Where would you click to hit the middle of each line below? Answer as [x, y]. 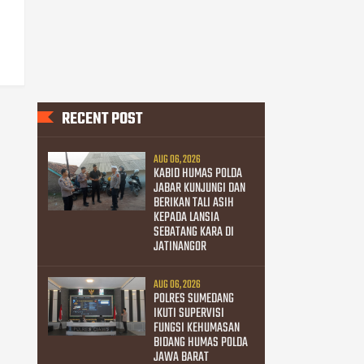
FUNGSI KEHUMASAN [196, 328]
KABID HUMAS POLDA [197, 173]
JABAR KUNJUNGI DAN [199, 188]
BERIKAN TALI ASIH [193, 203]
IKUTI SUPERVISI [188, 313]
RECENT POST [102, 119]
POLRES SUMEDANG [193, 299]
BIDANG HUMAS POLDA [200, 342]
